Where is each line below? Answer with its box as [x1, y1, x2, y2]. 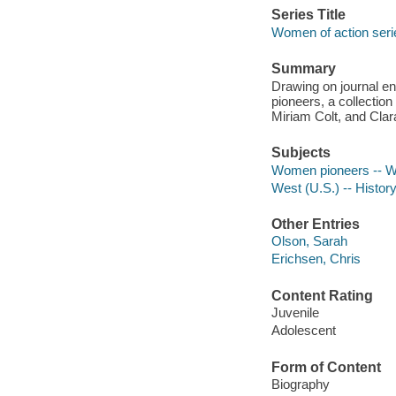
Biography [270, 377, 330, 392]
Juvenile [270, 305, 319, 321]
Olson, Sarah [270, 233, 347, 249]
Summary [270, 61, 336, 77]
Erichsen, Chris [270, 251, 361, 267]
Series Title [270, 7, 346, 23]
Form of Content [270, 359, 381, 375]
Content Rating [270, 287, 373, 303]
